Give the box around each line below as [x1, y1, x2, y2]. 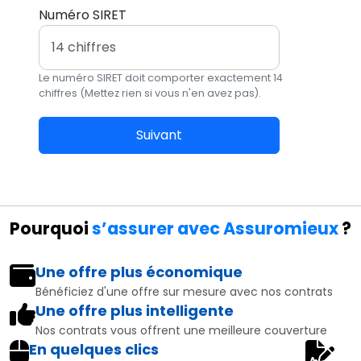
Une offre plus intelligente [35, 301, 234, 321]
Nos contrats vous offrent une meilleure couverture [35, 322, 327, 338]
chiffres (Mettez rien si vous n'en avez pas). [39, 86, 261, 100]
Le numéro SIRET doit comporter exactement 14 [39, 71, 283, 85]
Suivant [136, 126, 183, 144]
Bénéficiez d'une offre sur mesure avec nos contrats [35, 284, 333, 300]
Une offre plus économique [35, 262, 243, 282]
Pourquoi [10, 217, 92, 240]
